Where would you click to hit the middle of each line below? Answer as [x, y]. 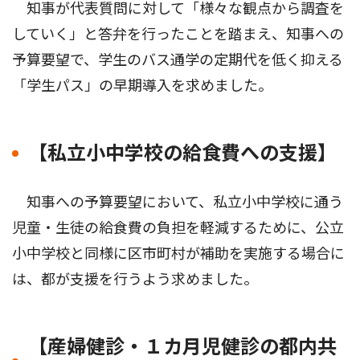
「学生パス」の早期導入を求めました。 [142, 86]
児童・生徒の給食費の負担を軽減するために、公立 [178, 228]
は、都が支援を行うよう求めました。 [135, 280]
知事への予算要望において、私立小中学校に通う [178, 202]
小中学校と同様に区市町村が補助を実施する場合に [178, 254]
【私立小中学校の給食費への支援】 [182, 154]
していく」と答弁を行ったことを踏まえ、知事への [178, 35]
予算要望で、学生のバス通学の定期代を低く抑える [178, 60]
